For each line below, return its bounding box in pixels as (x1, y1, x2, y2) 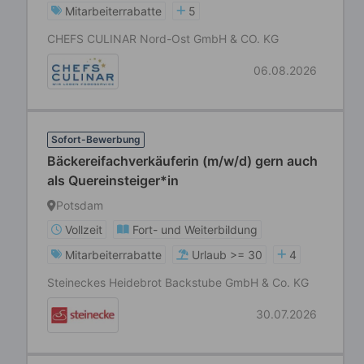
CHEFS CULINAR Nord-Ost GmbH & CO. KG (47, 32, 279, 45)
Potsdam (56, 198, 103, 212)
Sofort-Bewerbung (51, 133, 141, 145)
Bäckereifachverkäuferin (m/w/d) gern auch (47, 153, 318, 169)
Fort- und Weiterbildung (132, 223, 258, 236)
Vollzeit (65, 223, 102, 236)
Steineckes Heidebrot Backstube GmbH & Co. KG (47, 275, 309, 289)
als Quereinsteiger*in (47, 172, 179, 188)
